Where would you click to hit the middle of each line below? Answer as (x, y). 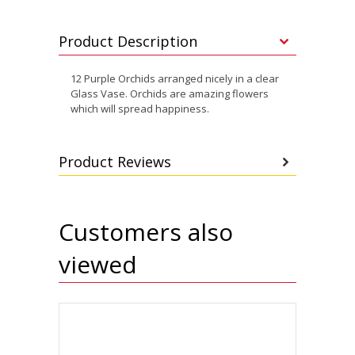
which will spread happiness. (140, 109)
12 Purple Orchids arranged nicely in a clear (175, 78)
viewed (98, 264)
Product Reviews (115, 162)
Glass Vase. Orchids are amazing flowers (170, 94)
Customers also (146, 232)
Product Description (128, 41)
